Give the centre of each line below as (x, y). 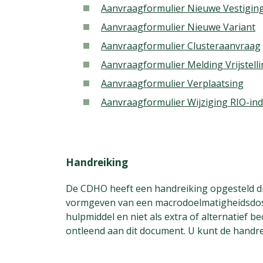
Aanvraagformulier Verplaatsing (172, 83)
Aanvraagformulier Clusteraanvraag (181, 46)
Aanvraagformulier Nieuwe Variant (178, 27)
